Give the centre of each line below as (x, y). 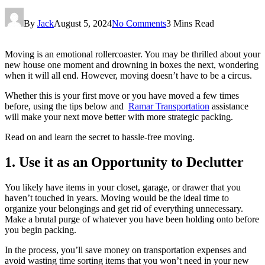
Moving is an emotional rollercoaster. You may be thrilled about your (132, 54)
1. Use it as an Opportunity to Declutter (124, 162)
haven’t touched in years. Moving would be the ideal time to (117, 198)
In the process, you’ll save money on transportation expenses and (126, 250)
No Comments (139, 23)
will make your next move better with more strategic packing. (119, 117)
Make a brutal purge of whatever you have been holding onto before (132, 219)
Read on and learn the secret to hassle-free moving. (100, 137)
